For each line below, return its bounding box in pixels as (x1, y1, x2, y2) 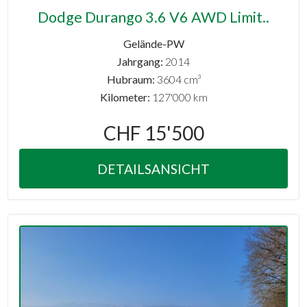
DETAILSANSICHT (97, 160, 210, 177)
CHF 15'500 (103, 121, 204, 145)
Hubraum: (106, 73, 155, 86)
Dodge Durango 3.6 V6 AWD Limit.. (38, 8, 269, 26)
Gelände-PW (123, 37, 184, 51)
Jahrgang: (117, 55, 163, 69)
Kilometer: (99, 90, 150, 104)
